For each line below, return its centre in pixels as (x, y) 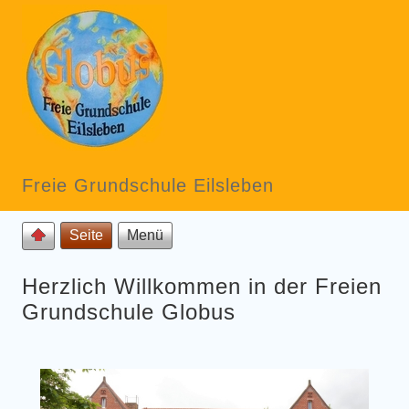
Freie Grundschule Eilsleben (148, 185)
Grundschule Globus (129, 312)
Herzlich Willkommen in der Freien (202, 286)
